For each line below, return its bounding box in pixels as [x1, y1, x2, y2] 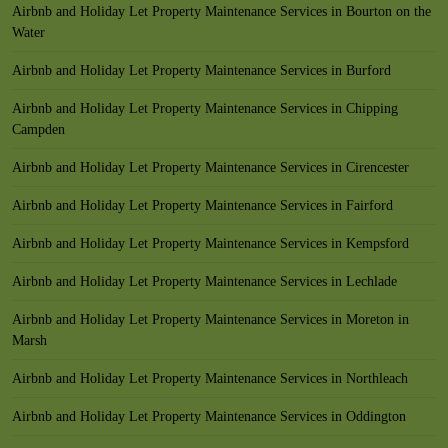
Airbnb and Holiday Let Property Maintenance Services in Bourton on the [12, 4, 431, 19]
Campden [12, 122, 65, 137]
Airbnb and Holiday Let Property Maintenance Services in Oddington [12, 409, 406, 424]
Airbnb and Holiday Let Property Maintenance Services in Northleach [12, 371, 408, 386]
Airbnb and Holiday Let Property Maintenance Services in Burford [12, 63, 391, 78]
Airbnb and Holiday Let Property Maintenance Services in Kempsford [12, 236, 409, 251]
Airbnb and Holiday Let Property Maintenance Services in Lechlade [12, 274, 397, 289]
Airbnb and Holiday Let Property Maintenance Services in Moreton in [12, 312, 409, 327]
